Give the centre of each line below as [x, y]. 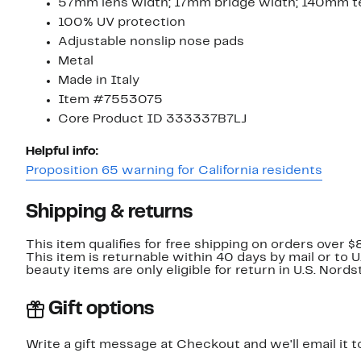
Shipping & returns [109, 213]
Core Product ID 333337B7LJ [152, 120]
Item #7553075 [110, 100]
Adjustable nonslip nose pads [151, 42]
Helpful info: [62, 152]
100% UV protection [122, 23]
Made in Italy [99, 81]
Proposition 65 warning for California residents [174, 171]
